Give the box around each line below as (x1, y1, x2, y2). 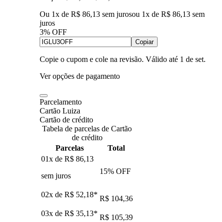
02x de (41, 190, 64, 199)
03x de (41, 209, 64, 218)
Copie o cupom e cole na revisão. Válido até (40, 55, 178, 63)
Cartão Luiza (40, 106, 80, 115)
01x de (41, 154, 64, 163)
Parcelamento (40, 97, 82, 106)
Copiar (135, 38, 154, 46)
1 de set (180, 55, 204, 63)
